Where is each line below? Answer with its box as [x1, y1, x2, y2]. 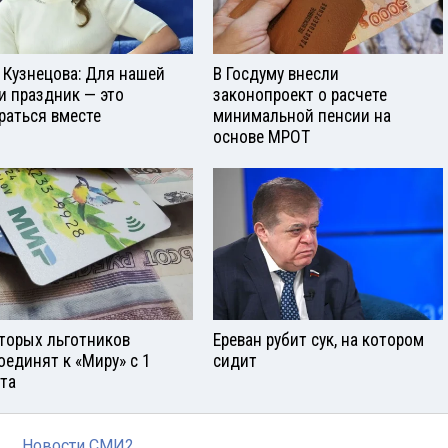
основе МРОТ [213, 126, 310, 147]
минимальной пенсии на [213, 105, 391, 126]
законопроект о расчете [213, 84, 387, 105]
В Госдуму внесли [213, 63, 339, 84]
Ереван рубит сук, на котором [213, 330, 424, 351]
